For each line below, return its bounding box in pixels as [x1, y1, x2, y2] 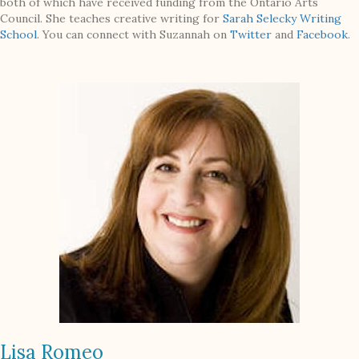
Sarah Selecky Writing [223, 11, 341, 26]
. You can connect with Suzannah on [37, 27, 230, 42]
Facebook [296, 27, 348, 42]
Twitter [230, 27, 272, 42]
